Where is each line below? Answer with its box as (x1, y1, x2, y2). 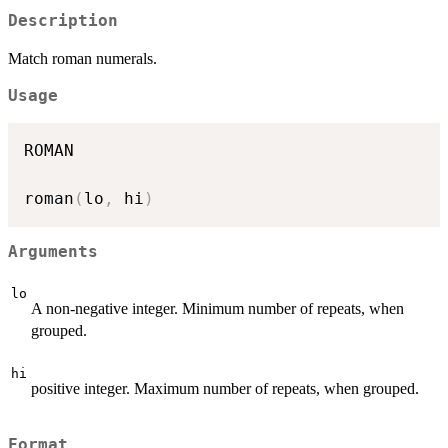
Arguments (8, 243, 98, 262)
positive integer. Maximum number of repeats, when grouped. (31, 380, 419, 397)
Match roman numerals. (8, 50, 157, 68)
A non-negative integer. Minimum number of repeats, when (31, 300, 404, 317)
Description (8, 12, 118, 31)
